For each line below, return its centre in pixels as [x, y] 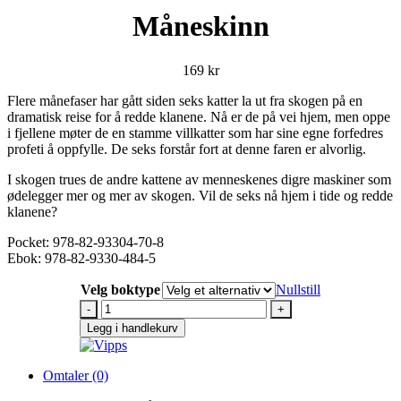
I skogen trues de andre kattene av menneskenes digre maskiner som [199, 179]
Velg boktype [120, 289]
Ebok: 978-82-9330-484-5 [81, 258]
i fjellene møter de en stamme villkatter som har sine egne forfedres [195, 132]
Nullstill [298, 289]
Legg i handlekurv [132, 328]
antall [115, 322]
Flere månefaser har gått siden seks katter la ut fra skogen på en [185, 100]
